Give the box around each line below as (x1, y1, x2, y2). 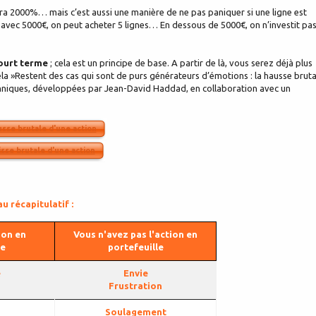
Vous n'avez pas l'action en (73, 229, 197, 240)
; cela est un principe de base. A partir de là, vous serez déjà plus (48, 58, 312, 68)
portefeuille (107, 242, 164, 253)
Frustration (109, 281, 162, 291)
